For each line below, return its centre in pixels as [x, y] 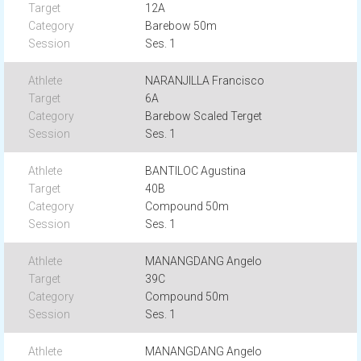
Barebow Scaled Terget [204, 116]
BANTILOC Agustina [196, 171]
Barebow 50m [181, 26]
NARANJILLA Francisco [205, 81]
